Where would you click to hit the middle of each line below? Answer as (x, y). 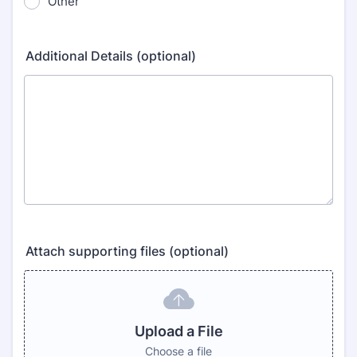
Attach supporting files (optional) (127, 251)
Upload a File (178, 331)
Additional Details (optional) (111, 56)
